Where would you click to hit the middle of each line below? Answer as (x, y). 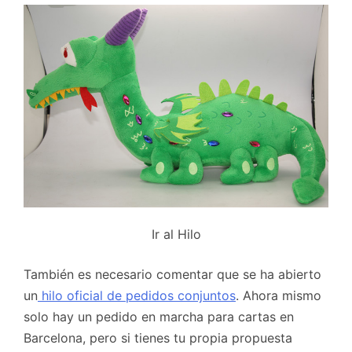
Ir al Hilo (176, 235)
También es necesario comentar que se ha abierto (172, 275)
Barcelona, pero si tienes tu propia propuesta (158, 338)
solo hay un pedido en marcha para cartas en (159, 317)
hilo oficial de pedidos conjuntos (137, 296)
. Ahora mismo (279, 296)
